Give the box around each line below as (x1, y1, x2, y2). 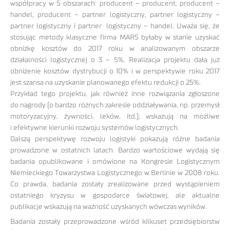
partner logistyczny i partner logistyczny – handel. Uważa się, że (10, 22, 220, 30)
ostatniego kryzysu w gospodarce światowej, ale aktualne (10, 191, 220, 199)
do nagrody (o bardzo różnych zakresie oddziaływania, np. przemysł (10, 101, 220, 109)
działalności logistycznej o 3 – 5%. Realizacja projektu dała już (10, 56, 220, 64)
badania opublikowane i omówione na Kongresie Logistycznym (10, 158, 220, 165)
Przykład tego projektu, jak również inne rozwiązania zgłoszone (10, 90, 220, 98)
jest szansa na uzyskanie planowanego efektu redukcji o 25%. (10, 79, 201, 86)
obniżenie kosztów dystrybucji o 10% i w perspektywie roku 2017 (10, 67, 220, 75)
